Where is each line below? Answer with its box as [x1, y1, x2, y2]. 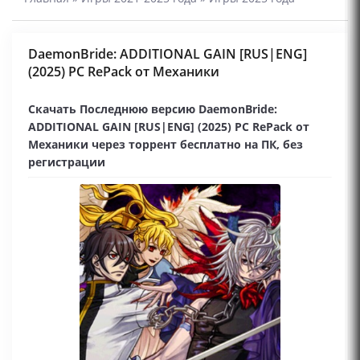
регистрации [28, 154, 105, 170]
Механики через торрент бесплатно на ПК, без [28, 137, 303, 152]
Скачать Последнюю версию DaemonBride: [28, 101, 277, 117]
